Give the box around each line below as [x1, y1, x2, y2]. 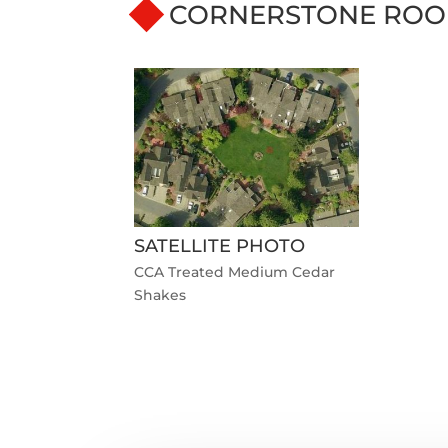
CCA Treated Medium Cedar [134, 262, 336, 281]
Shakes [134, 285, 187, 304]
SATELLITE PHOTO [134, 235, 306, 258]
